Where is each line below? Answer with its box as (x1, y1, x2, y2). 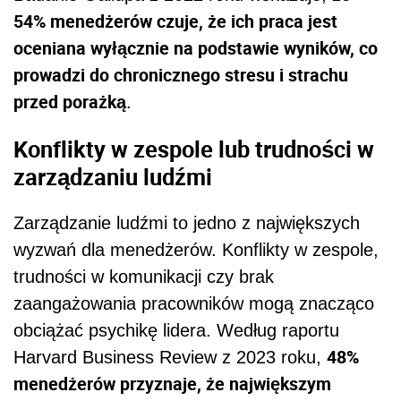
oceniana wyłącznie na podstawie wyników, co (13, 36, 378, 61)
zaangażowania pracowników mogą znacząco (13, 294, 374, 314)
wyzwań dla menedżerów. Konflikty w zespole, (13, 240, 379, 260)
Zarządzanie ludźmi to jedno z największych (13, 213, 360, 234)
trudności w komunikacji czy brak (13, 267, 274, 287)
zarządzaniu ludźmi (13, 160, 212, 192)
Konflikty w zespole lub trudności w (13, 132, 374, 164)
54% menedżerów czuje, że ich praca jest (13, 9, 337, 34)
